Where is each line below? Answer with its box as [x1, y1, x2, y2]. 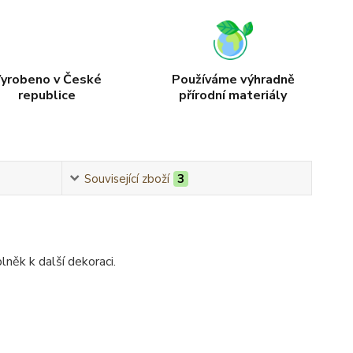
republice [17, 86, 76, 104]
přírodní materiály [179, 86, 288, 104]
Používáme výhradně [171, 70, 295, 88]
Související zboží [84, 170, 170, 187]
